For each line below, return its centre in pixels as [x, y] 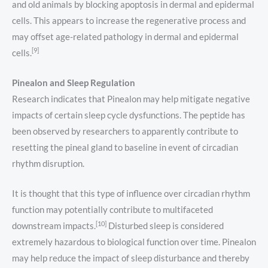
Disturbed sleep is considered [165, 226]
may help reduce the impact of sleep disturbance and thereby [131, 258]
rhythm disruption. [48, 164]
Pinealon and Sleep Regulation [74, 83]
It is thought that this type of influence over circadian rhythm [131, 194]
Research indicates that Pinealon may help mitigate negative [131, 99]
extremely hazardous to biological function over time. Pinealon [134, 242]
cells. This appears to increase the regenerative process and [129, 20]
